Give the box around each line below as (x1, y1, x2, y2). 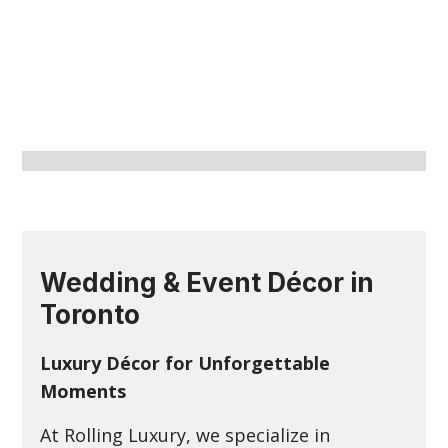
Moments (40, 379, 127, 403)
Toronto (40, 299, 141, 330)
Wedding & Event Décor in (40, 267, 375, 298)
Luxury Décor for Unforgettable (40, 351, 331, 375)
